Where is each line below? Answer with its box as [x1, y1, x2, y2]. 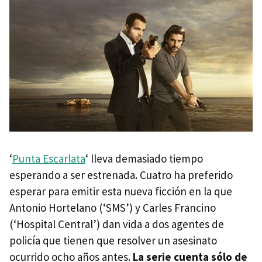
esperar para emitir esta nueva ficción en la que [9, 184, 232, 199]
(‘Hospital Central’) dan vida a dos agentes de [9, 217, 224, 232]
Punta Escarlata [12, 151, 85, 166]
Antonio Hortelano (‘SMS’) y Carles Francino [9, 201, 216, 215]
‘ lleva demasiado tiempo [85, 151, 203, 166]
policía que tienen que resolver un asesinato [9, 233, 217, 248]
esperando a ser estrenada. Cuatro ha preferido [9, 168, 233, 182]
